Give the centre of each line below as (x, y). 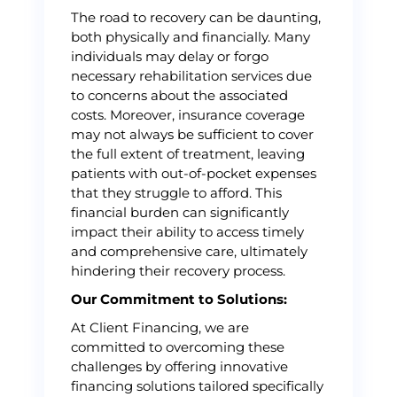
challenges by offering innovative (179, 366)
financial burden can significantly (180, 212)
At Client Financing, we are (160, 327)
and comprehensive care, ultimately (189, 251)
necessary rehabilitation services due (191, 76)
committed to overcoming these (178, 347)
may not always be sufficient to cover (192, 134)
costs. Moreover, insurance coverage (188, 115)
